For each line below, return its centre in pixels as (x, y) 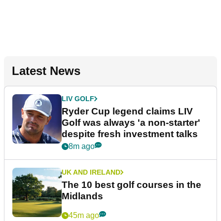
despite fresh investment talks (130, 134)
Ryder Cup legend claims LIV (127, 111)
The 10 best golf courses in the (131, 184)
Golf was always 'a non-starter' (131, 122)
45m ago (84, 215)
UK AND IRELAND (91, 172)
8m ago (82, 146)
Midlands (82, 196)
